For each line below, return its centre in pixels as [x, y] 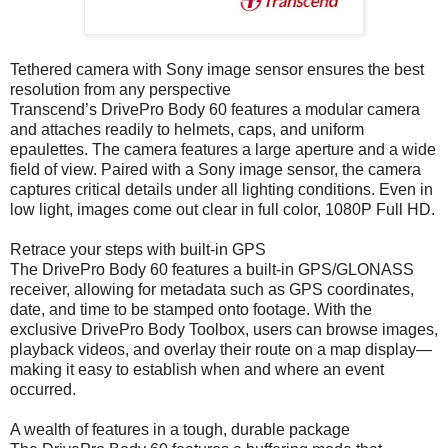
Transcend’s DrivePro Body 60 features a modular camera [215, 109]
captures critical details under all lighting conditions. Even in [221, 189]
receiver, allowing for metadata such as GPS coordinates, [212, 289]
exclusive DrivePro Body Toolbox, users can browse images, [224, 329]
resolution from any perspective [120, 89]
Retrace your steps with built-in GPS [138, 249]
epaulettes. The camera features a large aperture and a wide [223, 149]
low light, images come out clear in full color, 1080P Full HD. [222, 209]
